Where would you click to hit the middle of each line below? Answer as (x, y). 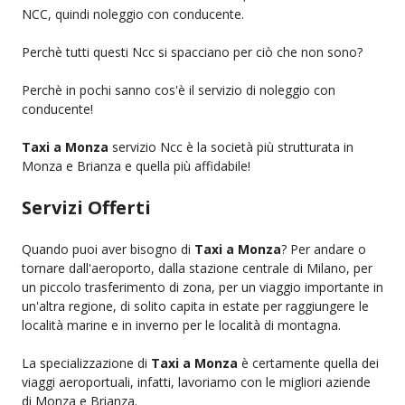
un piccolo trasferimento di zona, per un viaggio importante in (202, 287)
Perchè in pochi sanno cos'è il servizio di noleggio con (179, 89)
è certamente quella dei (308, 363)
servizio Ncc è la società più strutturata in (231, 146)
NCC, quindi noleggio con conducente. (133, 14)
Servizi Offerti (86, 207)
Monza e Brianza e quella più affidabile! (136, 165)
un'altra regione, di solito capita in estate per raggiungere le (195, 306)
